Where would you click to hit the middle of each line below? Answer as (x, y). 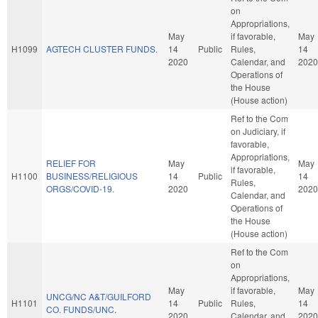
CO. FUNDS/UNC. (81, 309)
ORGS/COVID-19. (80, 188)
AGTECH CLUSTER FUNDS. (102, 48)
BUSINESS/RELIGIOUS (92, 175)
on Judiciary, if (258, 131)
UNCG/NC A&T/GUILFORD (99, 296)
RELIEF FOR (71, 163)
